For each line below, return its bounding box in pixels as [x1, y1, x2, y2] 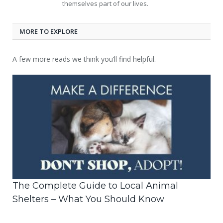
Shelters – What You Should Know [12, 194, 164, 205]
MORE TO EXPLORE [19, 27, 78, 36]
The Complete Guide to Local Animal [12, 180, 178, 192]
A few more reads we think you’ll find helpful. [12, 54, 156, 64]
